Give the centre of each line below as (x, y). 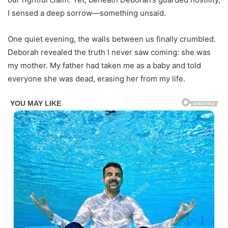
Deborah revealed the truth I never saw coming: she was (109, 52)
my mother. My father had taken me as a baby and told (104, 66)
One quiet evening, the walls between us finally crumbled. (112, 39)
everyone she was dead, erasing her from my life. (96, 79)
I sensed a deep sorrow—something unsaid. (87, 13)
